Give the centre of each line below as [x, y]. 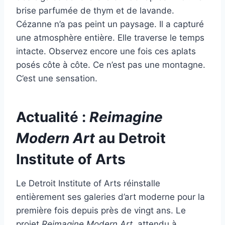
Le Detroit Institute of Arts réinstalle [88, 184]
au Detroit [130, 138]
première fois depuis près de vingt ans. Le [101, 211]
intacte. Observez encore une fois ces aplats [106, 51]
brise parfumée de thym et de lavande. [95, 11]
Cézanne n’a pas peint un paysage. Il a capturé [110, 24]
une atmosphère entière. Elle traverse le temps [110, 38]
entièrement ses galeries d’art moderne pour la [110, 197]
